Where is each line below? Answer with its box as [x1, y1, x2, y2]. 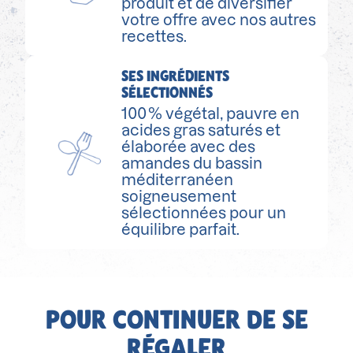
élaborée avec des [121, 138, 256, 155]
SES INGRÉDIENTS [121, 65, 230, 85]
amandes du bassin [121, 154, 263, 172]
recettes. [121, 28, 188, 46]
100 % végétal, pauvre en [121, 105, 300, 122]
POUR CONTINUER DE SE [45, 303, 308, 336]
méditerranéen [121, 171, 234, 188]
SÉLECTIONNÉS [121, 82, 214, 102]
